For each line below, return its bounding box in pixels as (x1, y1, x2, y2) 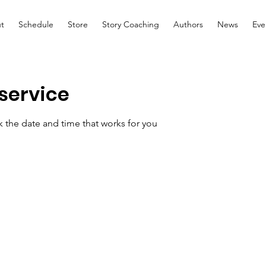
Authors (173, 19, 203, 30)
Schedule (18, 19, 53, 30)
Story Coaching (102, 19, 159, 30)
